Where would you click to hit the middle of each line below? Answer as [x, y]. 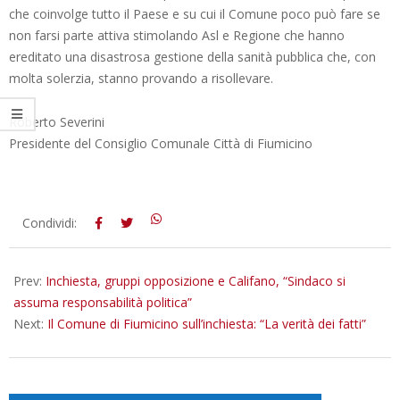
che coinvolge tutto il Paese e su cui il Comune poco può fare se [195, 13]
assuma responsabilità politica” [103, 302]
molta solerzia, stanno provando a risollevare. [141, 78]
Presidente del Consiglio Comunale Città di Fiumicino [162, 143]
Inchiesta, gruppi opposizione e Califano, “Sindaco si [196, 280]
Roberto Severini [57, 121]
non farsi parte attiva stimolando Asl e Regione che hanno [177, 35]
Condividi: [50, 222]
